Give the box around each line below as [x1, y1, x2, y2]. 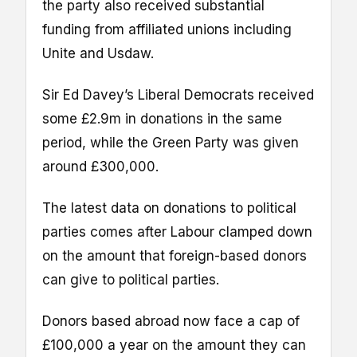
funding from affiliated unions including [42, 21, 292, 37]
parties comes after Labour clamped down [42, 223, 312, 240]
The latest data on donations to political [42, 199, 296, 216]
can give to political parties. [42, 271, 219, 288]
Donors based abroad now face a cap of [42, 312, 300, 329]
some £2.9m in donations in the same [42, 110, 282, 127]
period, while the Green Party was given [42, 134, 299, 151]
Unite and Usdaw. [42, 45, 154, 61]
